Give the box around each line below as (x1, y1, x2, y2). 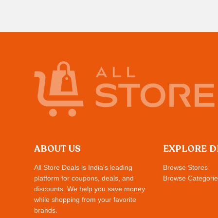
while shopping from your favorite (34, 196, 136, 204)
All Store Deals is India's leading (34, 163, 132, 172)
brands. (34, 206, 57, 215)
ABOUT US (34, 143, 81, 155)
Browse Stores (163, 163, 208, 172)
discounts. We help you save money (34, 185, 145, 193)
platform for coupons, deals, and (34, 174, 134, 182)
